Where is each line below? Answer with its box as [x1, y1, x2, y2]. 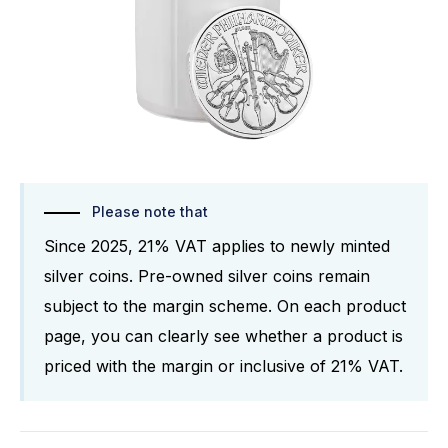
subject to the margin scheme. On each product [44, 296, 406, 317]
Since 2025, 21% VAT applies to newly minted [44, 236, 390, 257]
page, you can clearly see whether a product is [44, 326, 403, 347]
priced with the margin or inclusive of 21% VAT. [44, 356, 403, 377]
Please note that [92, 203, 208, 221]
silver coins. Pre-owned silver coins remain [44, 266, 370, 287]
